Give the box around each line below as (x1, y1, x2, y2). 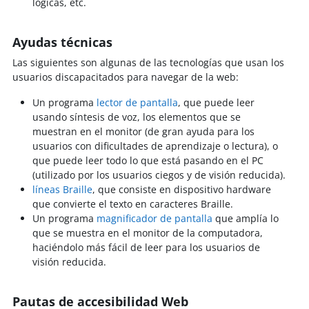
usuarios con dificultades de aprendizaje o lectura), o (32, 139, 278, 152)
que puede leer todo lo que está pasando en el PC (32, 153, 263, 167)
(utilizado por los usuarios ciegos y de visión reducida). (32, 168, 286, 181)
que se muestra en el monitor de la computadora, (32, 226, 263, 239)
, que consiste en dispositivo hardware (92, 182, 271, 196)
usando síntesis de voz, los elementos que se (32, 110, 241, 123)
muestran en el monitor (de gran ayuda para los (32, 124, 255, 138)
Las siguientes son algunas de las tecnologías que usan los (12, 55, 284, 69)
